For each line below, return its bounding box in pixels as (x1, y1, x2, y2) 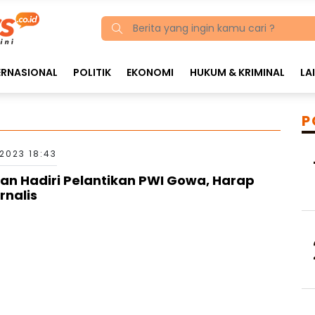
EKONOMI (127, 65, 174, 79)
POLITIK (73, 65, 112, 79)
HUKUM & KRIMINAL (189, 65, 285, 79)
